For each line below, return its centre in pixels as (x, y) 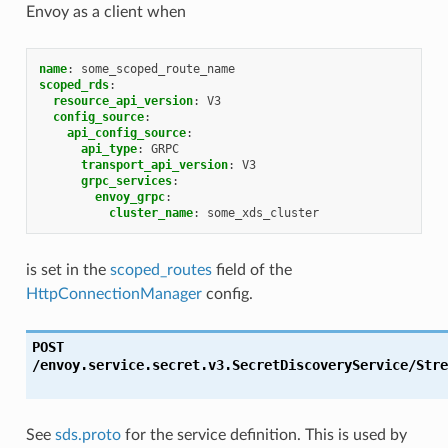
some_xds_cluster (262, 212)
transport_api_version (154, 164)
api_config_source (126, 132)
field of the (251, 269)
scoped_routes (160, 269)
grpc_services (126, 180)
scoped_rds (73, 84)
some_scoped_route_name (157, 68)
